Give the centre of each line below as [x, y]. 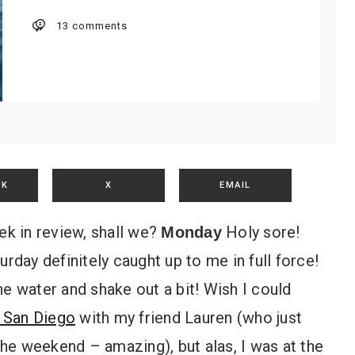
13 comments [92, 25]
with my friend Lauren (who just [189, 317]
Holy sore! [261, 232]
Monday [191, 232]
